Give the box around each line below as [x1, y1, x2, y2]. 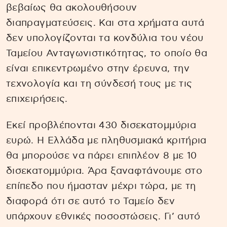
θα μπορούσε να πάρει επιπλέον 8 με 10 [6, 151, 197, 161]
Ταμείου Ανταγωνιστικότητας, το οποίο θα [6, 48, 208, 58]
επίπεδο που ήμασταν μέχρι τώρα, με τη [6, 181, 196, 192]
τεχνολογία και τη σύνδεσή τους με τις [6, 79, 193, 89]
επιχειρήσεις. [6, 94, 68, 104]
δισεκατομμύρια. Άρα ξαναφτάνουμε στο [6, 166, 202, 176]
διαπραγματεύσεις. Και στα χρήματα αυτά [6, 18, 205, 28]
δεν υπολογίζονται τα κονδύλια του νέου [6, 33, 204, 43]
